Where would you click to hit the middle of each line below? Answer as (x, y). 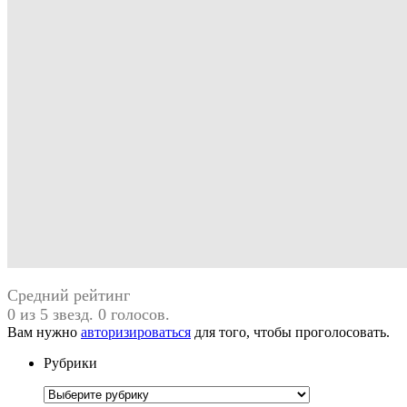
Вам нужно (44, 332)
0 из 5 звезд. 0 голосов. (89, 314)
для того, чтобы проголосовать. (290, 332)
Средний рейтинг (69, 295)
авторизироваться (136, 332)
